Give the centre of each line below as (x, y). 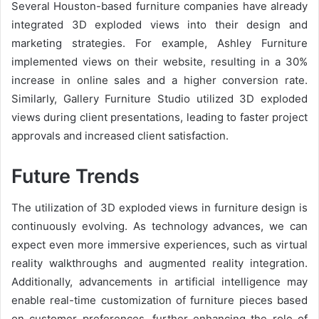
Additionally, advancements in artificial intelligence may (159, 282)
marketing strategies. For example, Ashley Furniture (159, 43)
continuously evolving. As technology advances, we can (159, 226)
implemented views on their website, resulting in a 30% (159, 61)
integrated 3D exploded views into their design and (159, 24)
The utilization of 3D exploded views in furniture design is (159, 208)
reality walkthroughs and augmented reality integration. (159, 263)
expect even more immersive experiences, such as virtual (159, 245)
